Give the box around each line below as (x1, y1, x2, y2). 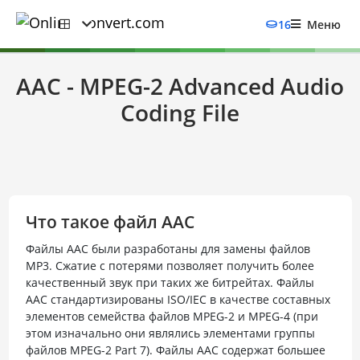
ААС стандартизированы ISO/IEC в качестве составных (25, 292, 330, 307)
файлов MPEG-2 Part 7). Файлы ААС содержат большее (25, 342, 325, 358)
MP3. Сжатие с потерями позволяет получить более (25, 258, 314, 273)
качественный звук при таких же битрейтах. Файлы (25, 275, 314, 290)
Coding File (121, 97, 239, 128)
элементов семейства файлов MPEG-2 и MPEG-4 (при (25, 309, 318, 324)
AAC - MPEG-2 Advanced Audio (16, 71, 344, 101)
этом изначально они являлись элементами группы (25, 325, 315, 341)
